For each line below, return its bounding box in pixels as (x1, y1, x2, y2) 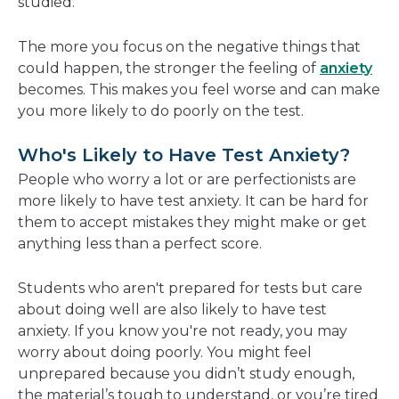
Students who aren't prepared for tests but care (18, 280, 362, 297)
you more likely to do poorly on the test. (18, 102, 304, 120)
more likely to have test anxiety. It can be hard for (18, 192, 369, 210)
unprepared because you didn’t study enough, (18, 365, 354, 383)
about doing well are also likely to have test (18, 301, 327, 319)
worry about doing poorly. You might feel (18, 344, 312, 362)
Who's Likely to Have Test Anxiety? (18, 144, 350, 167)
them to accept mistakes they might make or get (18, 214, 367, 232)
